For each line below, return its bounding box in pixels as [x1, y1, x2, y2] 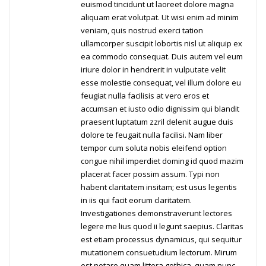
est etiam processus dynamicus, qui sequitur [81, 234, 242, 245]
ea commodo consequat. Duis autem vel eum [81, 51, 243, 62]
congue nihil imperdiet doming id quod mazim [81, 156, 243, 167]
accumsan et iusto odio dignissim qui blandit [81, 103, 239, 115]
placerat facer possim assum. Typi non [81, 169, 220, 180]
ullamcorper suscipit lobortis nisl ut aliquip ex [81, 38, 242, 49]
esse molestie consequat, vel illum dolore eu [81, 77, 241, 88]
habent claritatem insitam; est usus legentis [81, 182, 237, 193]
